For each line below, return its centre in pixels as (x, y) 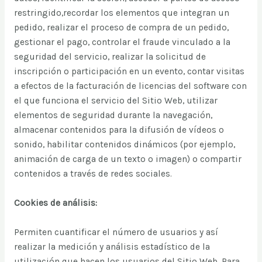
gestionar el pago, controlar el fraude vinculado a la (122, 42)
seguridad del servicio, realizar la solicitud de (110, 57)
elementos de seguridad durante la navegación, (113, 116)
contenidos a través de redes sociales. (93, 174)
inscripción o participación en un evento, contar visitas (129, 72)
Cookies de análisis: (55, 203)
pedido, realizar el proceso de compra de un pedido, (121, 28)
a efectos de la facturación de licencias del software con (130, 86)
